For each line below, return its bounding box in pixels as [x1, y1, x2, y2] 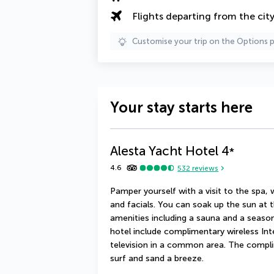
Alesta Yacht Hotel [110, 143, 218, 158]
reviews [190, 163, 219, 172]
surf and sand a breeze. [110, 253, 204, 264]
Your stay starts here [110, 98, 253, 116]
